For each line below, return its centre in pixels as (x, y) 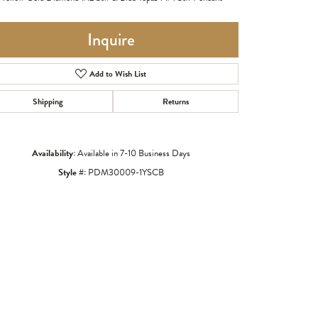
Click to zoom (154, 212)
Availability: (53, 153)
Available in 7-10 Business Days (133, 153)
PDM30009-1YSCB (126, 172)
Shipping (48, 101)
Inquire (111, 39)
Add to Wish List (118, 73)
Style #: (72, 172)
